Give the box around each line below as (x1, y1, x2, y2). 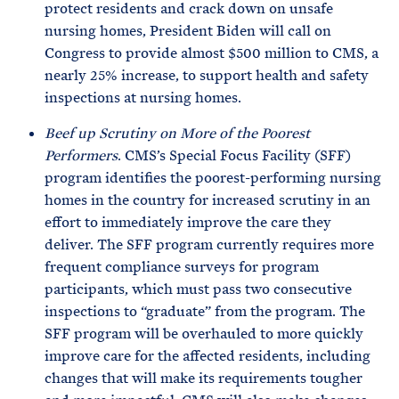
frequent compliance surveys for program (45, 257, 319, 276)
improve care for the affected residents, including (45, 346, 370, 365)
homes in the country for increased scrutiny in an (45, 191, 370, 209)
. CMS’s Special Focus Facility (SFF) (118, 146, 351, 165)
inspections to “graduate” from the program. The (45, 302, 365, 321)
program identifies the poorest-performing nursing (45, 168, 381, 187)
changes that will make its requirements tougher (45, 369, 362, 387)
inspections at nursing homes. (45, 88, 241, 107)
